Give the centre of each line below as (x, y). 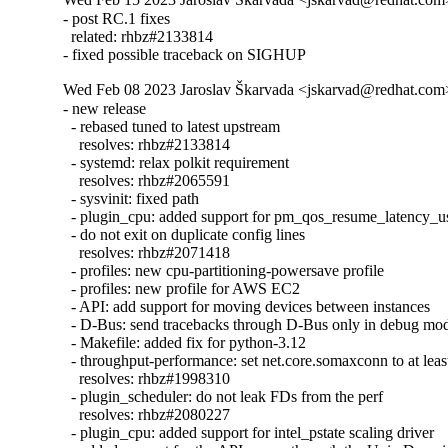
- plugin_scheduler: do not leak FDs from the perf (223, 397)
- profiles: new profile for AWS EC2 (182, 289)
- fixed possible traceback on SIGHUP (185, 55)
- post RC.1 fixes (117, 19)
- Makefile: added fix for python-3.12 (185, 343)
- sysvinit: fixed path (131, 199)
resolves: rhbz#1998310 (147, 379)
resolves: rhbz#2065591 (147, 181)
